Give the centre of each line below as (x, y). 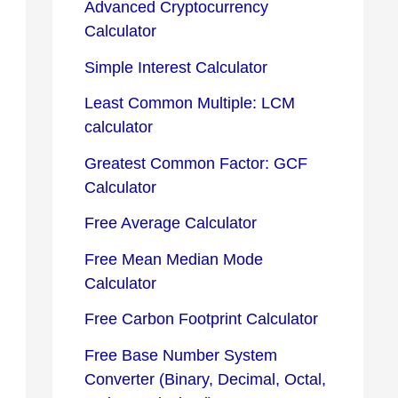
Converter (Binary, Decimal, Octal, (205, 379)
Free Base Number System (181, 355)
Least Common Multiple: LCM (190, 103)
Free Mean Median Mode (174, 259)
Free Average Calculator (171, 223)
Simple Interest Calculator (176, 67)
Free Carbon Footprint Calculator (201, 319)
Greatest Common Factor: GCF (196, 163)
